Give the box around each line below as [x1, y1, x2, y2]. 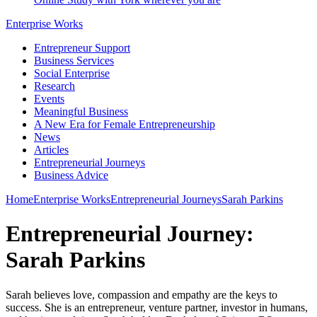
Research [34, 80, 75, 92]
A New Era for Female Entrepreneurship [34, 118, 215, 130]
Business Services [34, 54, 114, 67]
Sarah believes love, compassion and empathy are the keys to [6, 288, 277, 301]
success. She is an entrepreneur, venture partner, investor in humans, [6, 301, 308, 313]
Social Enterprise [34, 67, 110, 79]
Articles [34, 144, 69, 156]
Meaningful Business [34, 105, 128, 117]
